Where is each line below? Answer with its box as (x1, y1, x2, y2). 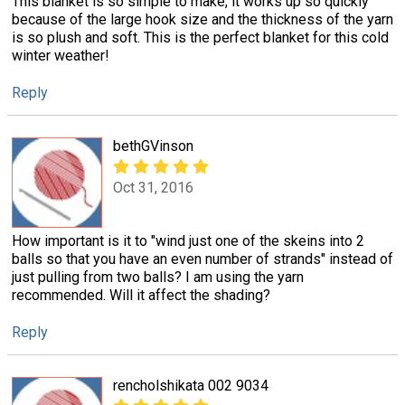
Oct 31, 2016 (113, 179, 193, 197)
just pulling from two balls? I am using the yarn (12, 268, 304, 286)
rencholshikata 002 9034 (113, 377, 268, 395)
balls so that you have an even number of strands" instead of (12, 250, 393, 268)
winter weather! (12, 46, 109, 64)
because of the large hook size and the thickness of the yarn (12, 10, 393, 28)
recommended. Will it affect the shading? (12, 286, 270, 304)
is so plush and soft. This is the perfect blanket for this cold (12, 28, 389, 46)
